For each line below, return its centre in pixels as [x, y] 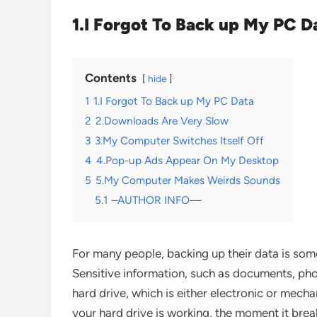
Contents [111, 78]
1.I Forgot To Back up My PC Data [174, 101]
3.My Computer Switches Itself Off [179, 140]
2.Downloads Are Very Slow [162, 121]
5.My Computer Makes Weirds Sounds [188, 180]
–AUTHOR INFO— [157, 200]
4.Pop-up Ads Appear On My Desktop [188, 160]
